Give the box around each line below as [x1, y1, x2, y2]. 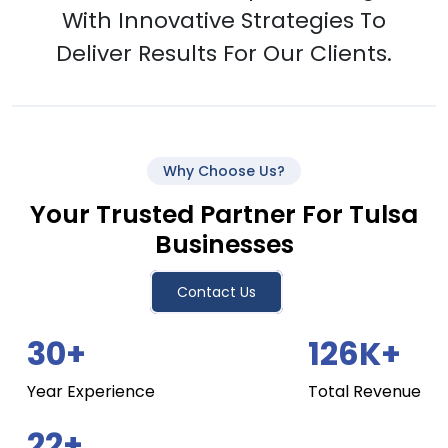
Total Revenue [308, 379, 421, 403]
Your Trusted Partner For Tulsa [30, 196, 418, 232]
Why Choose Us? [163, 160, 285, 181]
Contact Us [177, 281, 256, 302]
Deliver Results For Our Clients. [56, 37, 392, 69]
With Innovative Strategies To [62, 4, 386, 36]
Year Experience [27, 379, 155, 403]
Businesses [154, 226, 294, 262]
